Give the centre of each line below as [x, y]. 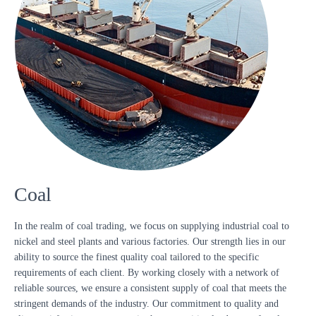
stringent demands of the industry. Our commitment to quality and [146, 304]
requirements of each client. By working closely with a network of [147, 273]
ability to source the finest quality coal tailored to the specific [136, 257]
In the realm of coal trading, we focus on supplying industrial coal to [152, 226]
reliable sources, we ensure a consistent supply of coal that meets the [150, 288]
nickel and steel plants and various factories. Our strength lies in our [150, 242]
